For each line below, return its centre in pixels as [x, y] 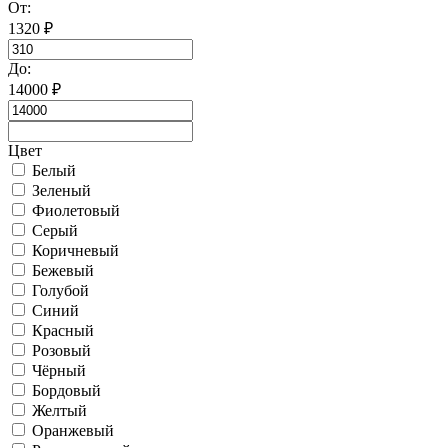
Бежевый [63, 270]
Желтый [59, 410]
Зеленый [61, 190]
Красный [63, 330]
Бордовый [66, 390]
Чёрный [59, 370]
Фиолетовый [76, 210]
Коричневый [75, 250]
